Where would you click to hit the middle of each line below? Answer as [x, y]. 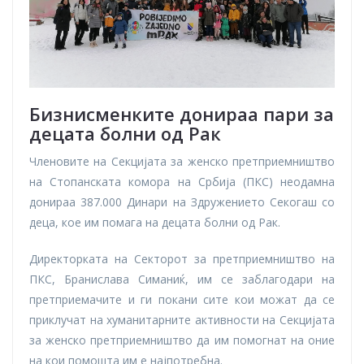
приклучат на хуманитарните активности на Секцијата [182, 320]
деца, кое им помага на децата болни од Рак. [155, 223]
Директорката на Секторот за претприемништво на [182, 259]
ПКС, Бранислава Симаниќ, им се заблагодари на [182, 279]
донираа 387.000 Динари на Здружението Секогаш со [182, 202]
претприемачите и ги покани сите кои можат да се [182, 300]
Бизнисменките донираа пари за [182, 114]
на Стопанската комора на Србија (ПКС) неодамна [182, 182]
